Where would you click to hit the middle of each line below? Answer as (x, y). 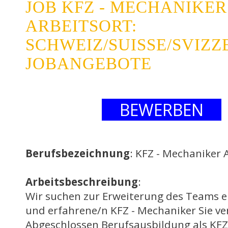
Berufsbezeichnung (78, 153)
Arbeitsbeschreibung (82, 182)
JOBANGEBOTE (89, 64)
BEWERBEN (162, 110)
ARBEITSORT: (81, 26)
